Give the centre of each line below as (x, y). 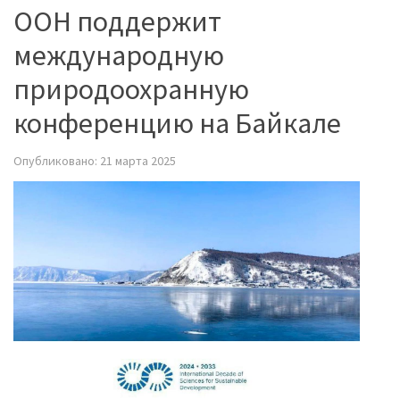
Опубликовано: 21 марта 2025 (95, 160)
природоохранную (131, 89)
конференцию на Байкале (177, 123)
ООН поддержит (117, 21)
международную (119, 55)
